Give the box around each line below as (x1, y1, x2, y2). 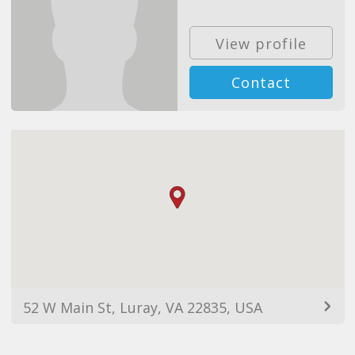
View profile (215, 34, 307, 54)
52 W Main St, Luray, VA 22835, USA (22, 298, 262, 318)
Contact (231, 73, 291, 93)
